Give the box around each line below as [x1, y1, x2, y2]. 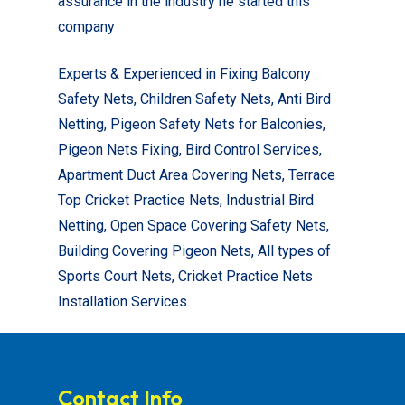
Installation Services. [58, 292, 190, 310]
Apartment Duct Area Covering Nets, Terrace [58, 165, 335, 184]
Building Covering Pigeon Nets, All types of [58, 241, 331, 259]
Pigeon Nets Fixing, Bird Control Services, [58, 140, 322, 158]
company [58, 17, 115, 35]
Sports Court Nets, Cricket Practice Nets [58, 267, 313, 285]
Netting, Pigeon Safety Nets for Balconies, [58, 115, 325, 133]
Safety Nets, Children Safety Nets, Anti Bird [58, 89, 331, 108]
